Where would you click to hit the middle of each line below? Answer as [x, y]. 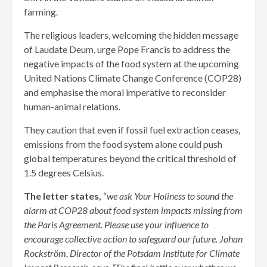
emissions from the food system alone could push [123, 144]
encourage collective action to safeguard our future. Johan [133, 239]
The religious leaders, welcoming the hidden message [131, 35]
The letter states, [63, 196]
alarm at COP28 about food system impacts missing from [133, 210]
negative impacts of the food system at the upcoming [131, 64]
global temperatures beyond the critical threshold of [130, 159]
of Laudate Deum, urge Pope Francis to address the [127, 49]
